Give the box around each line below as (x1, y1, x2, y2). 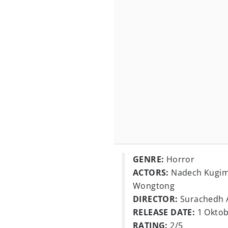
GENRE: (133, 154, 164, 165)
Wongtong (133, 180, 175, 191)
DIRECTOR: (133, 193, 178, 205)
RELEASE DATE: (133, 207, 195, 218)
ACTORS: (133, 167, 169, 178)
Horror (164, 154, 195, 165)
